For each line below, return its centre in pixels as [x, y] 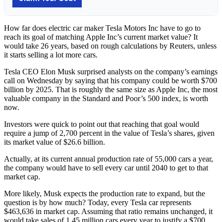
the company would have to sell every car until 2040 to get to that [106, 167]
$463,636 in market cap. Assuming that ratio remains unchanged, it [108, 211]
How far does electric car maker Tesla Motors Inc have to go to [102, 28]
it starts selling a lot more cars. [51, 55]
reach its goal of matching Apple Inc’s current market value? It [101, 37]
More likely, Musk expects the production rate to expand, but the [105, 193]
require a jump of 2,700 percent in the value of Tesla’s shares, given [109, 133]
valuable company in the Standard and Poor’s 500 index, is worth [106, 98]
